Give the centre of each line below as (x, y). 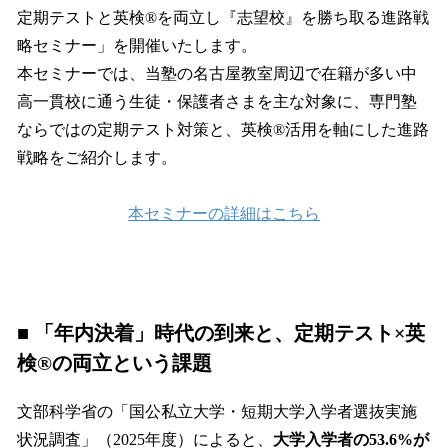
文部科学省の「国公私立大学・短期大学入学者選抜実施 (217, 411)
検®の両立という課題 (114, 362)
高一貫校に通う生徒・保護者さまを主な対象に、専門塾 (217, 101)
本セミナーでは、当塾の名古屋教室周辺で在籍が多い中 (217, 73)
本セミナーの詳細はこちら (224, 214)
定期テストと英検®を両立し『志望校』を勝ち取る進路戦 (223, 17)
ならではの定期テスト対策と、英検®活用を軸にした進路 (223, 129)
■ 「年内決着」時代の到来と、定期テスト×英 (221, 332)
